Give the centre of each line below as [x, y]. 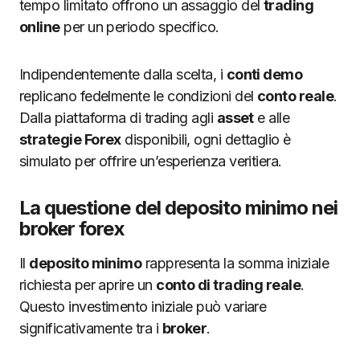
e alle [272, 117]
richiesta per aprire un [88, 284]
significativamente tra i [91, 328]
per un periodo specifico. [139, 27]
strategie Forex [70, 139]
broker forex [72, 228]
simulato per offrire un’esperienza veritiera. [151, 161]
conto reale [295, 96]
